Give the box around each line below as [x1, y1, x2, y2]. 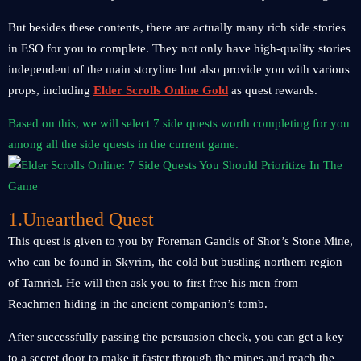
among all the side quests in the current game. [8, 138, 239, 151]
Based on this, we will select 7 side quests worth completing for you [8, 117, 350, 130]
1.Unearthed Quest [8, 209, 154, 230]
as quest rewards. [228, 84, 317, 97]
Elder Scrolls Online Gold [93, 84, 228, 97]
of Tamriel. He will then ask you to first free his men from [8, 276, 298, 289]
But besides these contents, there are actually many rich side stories [8, 21, 346, 34]
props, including [8, 84, 93, 97]
